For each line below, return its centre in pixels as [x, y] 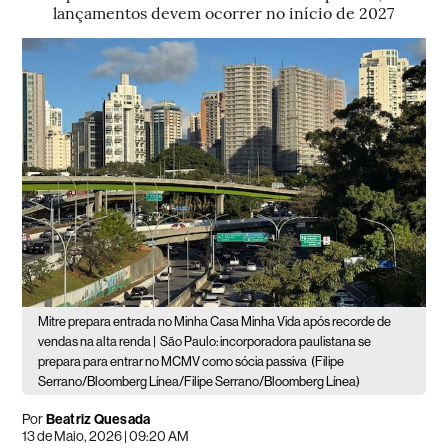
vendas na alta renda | [97, 341]
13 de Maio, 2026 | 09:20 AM [106, 435]
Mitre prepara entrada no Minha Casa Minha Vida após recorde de [215, 321]
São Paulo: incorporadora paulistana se [266, 341]
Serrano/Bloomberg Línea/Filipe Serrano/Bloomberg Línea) [199, 381]
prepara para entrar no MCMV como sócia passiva [173, 361]
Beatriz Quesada [98, 419]
